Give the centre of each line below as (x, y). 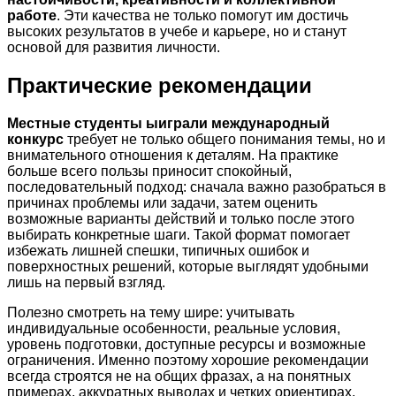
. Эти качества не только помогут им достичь (202, 16)
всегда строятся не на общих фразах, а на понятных (179, 377)
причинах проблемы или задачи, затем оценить (162, 203)
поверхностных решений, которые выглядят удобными (188, 267)
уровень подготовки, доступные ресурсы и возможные (187, 345)
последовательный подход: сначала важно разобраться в (197, 187)
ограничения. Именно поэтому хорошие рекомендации (188, 361)
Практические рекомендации (160, 86)
